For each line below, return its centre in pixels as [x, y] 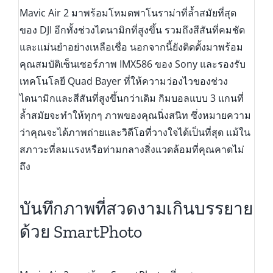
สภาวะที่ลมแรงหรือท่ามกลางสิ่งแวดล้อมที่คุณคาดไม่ [132, 149]
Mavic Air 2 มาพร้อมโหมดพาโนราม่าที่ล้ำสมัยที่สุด [128, 12]
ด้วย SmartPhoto [80, 232]
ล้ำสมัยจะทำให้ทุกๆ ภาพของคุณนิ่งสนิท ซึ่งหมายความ [135, 115]
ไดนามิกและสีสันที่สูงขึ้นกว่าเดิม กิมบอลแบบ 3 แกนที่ [131, 98]
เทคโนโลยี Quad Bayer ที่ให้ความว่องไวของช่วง [123, 81]
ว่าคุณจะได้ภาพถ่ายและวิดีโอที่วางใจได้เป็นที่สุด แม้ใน [135, 132]
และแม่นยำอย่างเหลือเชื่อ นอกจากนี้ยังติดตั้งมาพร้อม [131, 47]
